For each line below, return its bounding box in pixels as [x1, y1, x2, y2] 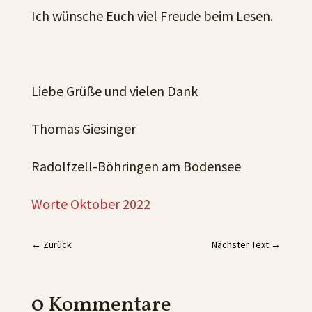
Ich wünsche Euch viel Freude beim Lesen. [31, 7, 273, 24]
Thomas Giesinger [31, 120, 136, 137]
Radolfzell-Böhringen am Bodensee [31, 157, 241, 175]
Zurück [42, 238, 72, 251]
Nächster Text [212, 238, 270, 251]
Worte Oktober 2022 [31, 195, 150, 212]
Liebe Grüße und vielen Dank [31, 82, 198, 100]
